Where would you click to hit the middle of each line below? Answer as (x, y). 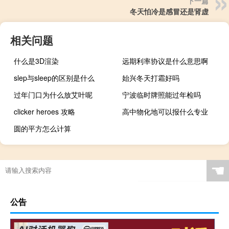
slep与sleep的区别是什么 (54, 78)
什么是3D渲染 (36, 61)
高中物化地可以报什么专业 (165, 112)
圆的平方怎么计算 (42, 129)
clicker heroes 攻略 (44, 112)
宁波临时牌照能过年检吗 (162, 95)
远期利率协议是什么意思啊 (165, 61)
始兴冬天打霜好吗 (151, 78)
